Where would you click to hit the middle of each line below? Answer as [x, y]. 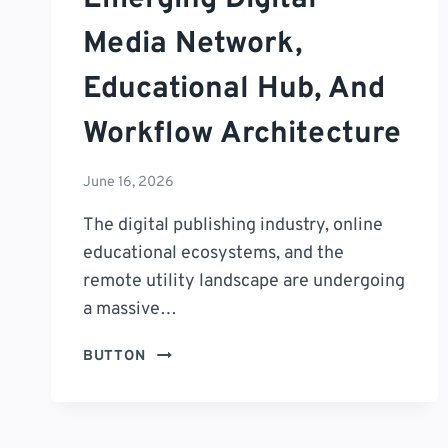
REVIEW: [181, 399]
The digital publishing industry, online [233, 226]
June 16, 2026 [128, 183]
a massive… [130, 310]
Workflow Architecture [242, 134]
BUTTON [117, 357]
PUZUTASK [189, 353]
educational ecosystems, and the [213, 254]
